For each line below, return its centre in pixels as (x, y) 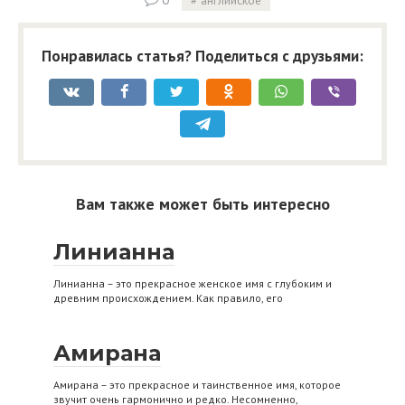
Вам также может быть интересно (202, 203)
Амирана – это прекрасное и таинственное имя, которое (197, 384)
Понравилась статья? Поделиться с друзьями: (202, 56)
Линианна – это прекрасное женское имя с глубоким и (193, 283)
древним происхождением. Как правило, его (168, 297)
